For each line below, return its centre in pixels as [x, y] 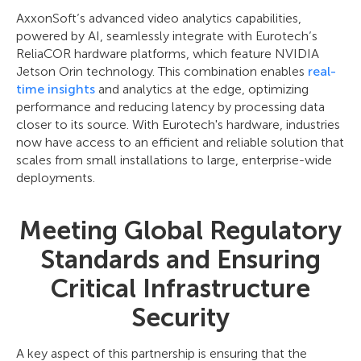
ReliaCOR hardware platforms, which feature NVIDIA [168, 54]
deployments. [56, 178]
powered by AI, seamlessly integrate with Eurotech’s [167, 36]
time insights [56, 89]
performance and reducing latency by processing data [170, 107]
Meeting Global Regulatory [180, 231]
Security [180, 318]
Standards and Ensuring [180, 260]
